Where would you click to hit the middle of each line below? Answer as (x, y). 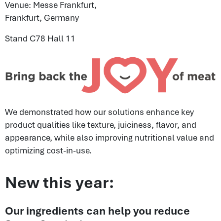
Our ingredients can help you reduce (97, 210)
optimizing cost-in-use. (48, 150)
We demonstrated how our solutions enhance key (99, 112)
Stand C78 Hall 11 (40, 38)
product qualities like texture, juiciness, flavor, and (101, 125)
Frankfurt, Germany (42, 18)
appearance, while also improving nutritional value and (110, 137)
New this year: (59, 182)
